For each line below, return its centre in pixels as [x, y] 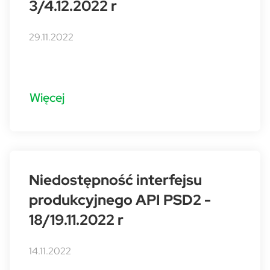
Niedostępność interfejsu [115, 180]
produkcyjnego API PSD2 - [120, 200]
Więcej [47, 97]
